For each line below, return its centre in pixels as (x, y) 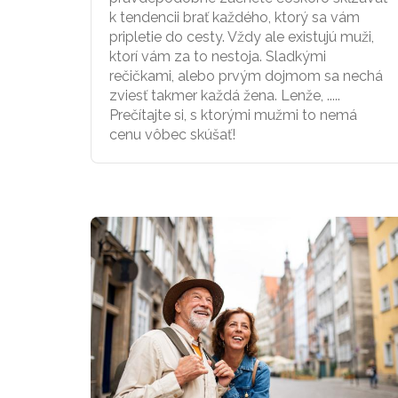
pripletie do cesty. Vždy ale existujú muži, (242, 36)
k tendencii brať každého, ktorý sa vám (235, 17)
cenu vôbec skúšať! (172, 134)
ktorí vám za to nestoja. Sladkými (218, 56)
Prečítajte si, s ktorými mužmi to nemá (233, 115)
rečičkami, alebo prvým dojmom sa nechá (246, 76)
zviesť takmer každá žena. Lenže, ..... (225, 95)
